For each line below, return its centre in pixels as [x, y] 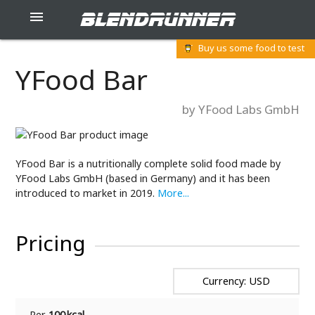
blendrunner [157, 20]
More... [174, 193]
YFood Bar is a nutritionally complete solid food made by [148, 164]
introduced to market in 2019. [87, 193]
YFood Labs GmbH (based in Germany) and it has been [143, 179]
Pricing [51, 243]
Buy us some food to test [250, 48]
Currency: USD [236, 281]
